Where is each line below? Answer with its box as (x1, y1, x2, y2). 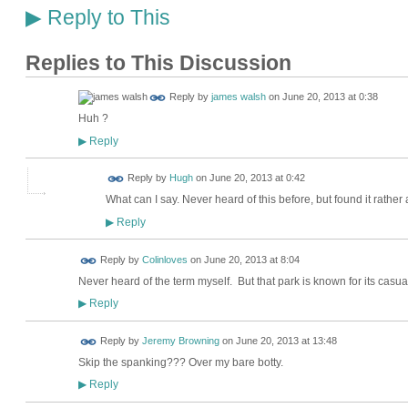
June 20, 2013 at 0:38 (281, 91, 378, 103)
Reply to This (41, 5, 170, 29)
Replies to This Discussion (25, 51, 291, 75)
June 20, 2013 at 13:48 (235, 335, 337, 347)
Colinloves (141, 254, 188, 266)
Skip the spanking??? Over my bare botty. (77, 355, 283, 369)
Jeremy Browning (141, 335, 219, 347)
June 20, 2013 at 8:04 (203, 254, 300, 266)
